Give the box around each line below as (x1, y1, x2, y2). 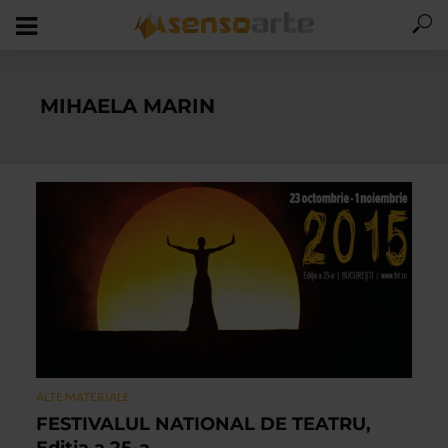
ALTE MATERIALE (36, 389, 130, 405)
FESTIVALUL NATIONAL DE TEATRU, (36, 413, 371, 436)
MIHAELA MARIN (40, 94, 215, 118)
